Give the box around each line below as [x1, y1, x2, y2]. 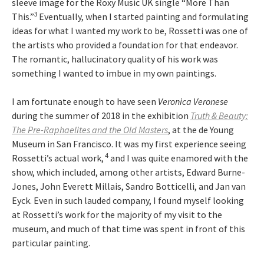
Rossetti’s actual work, [12, 152, 104, 164]
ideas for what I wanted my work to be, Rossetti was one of [12, 25, 248, 37]
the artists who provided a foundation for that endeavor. [12, 39, 238, 51]
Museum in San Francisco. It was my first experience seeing [12, 138, 246, 150]
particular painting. [12, 237, 90, 249]
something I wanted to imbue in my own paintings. [12, 67, 216, 79]
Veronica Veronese [158, 95, 228, 107]
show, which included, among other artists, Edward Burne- [12, 166, 245, 178]
